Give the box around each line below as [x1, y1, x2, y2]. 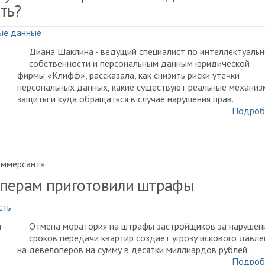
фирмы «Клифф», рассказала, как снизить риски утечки [17, 69, 240, 81]
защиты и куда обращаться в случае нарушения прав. [17, 93, 234, 105]
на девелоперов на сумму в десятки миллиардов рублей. [17, 244, 249, 256]
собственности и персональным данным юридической [29, 57, 250, 69]
